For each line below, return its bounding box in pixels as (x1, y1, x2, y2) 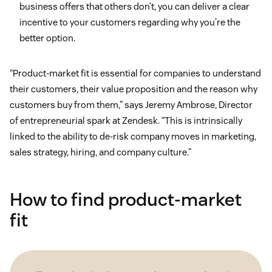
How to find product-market (10, 188, 242, 212)
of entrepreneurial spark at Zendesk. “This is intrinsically (10, 115, 242, 127)
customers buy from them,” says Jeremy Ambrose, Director (10, 99, 253, 111)
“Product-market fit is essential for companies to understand (10, 67, 261, 80)
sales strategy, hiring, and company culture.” (10, 146, 191, 158)
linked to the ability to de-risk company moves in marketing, (10, 131, 256, 143)
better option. (19, 32, 75, 44)
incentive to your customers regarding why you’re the (19, 16, 240, 29)
